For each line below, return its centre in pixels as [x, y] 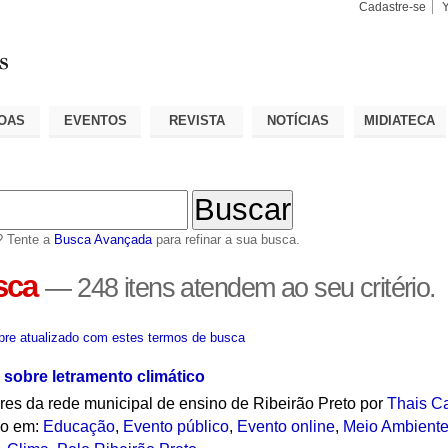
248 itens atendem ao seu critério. [256, 288]
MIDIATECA [400, 120]
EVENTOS [95, 120]
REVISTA [196, 120]
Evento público [176, 427]
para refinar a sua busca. [227, 239]
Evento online [286, 427]
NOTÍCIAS [298, 120]
